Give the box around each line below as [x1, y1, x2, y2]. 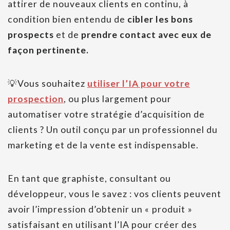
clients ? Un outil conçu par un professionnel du [8, 124, 218, 136]
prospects [8, 29, 54, 41]
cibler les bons [127, 14, 193, 25]
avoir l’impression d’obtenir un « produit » [8, 204, 193, 215]
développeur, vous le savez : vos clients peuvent [8, 188, 221, 200]
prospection [8, 93, 64, 105]
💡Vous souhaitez [8, 78, 87, 89]
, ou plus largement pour [64, 93, 171, 105]
